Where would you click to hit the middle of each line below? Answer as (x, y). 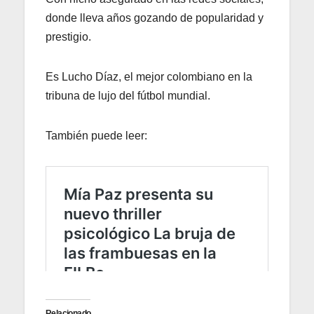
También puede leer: (96, 135)
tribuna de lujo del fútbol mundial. (128, 95)
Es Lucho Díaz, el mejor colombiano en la (149, 76)
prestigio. (68, 36)
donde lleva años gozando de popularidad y (155, 18)
